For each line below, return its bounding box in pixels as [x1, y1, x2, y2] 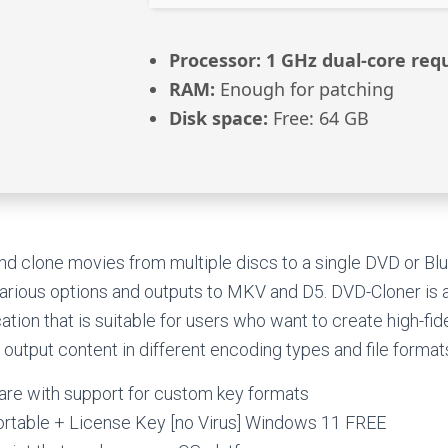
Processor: [169, 48, 261, 72]
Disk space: [169, 106, 268, 130]
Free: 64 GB [268, 106, 369, 130]
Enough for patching [215, 77, 394, 101]
